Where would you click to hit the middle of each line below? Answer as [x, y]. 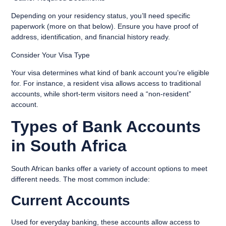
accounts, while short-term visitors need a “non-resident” [101, 94]
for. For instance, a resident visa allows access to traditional [106, 83]
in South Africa [69, 146]
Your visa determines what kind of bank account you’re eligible [110, 72]
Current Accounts [71, 200]
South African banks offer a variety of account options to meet [109, 169]
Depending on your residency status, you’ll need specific [101, 16]
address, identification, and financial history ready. [91, 37]
